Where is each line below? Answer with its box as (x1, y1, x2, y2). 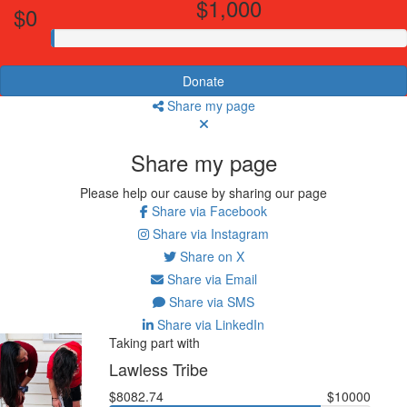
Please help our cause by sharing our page (80, 183, 327, 202)
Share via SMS (165, 292, 254, 311)
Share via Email (163, 269, 257, 288)
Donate (183, 71, 224, 90)
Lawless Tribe (108, 356, 208, 381)
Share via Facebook (148, 201, 267, 220)
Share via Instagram (149, 223, 269, 243)
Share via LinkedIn (154, 314, 264, 333)
